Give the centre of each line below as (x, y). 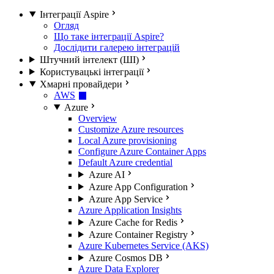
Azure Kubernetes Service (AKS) (143, 245)
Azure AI (106, 174)
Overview (98, 118)
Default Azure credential (125, 162)
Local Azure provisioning (128, 140)
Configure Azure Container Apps (142, 151)
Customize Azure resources (131, 129)
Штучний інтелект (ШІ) (89, 59)
